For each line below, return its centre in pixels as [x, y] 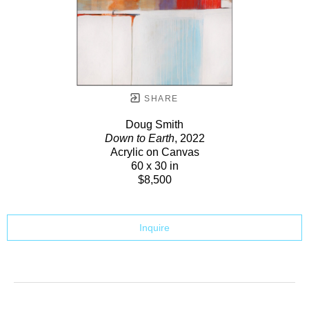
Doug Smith [154, 124]
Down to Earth [139, 138]
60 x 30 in [154, 166]
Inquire [154, 227]
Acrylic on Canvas [154, 152]
